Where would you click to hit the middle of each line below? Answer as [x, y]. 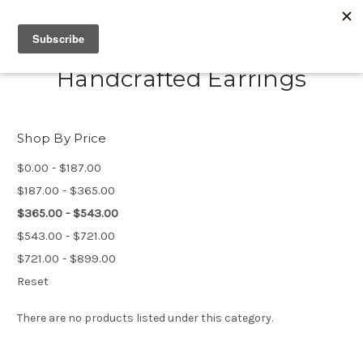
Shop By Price [62, 138]
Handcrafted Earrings [181, 79]
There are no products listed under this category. [145, 318]
